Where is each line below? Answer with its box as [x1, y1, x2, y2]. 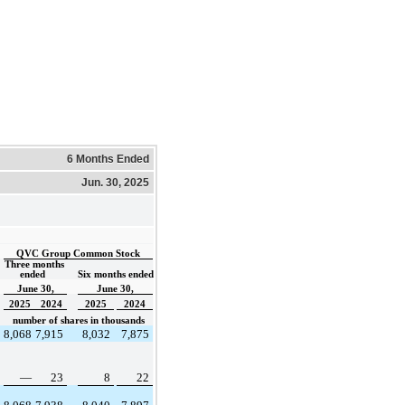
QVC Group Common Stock [16, 248, 140, 259]
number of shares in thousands [12, 315, 145, 325]
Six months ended [78, 268, 154, 279]
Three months [4, 259, 64, 269]
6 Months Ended [67, 152, 149, 165]
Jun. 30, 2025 [81, 175, 149, 189]
